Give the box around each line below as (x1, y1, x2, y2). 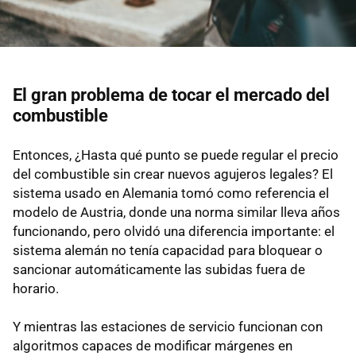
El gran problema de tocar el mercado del (13, 84, 330, 105)
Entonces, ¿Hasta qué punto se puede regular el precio (13, 146, 339, 163)
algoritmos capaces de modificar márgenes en (13, 337, 292, 354)
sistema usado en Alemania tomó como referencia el (13, 184, 329, 201)
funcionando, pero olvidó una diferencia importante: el (13, 222, 335, 239)
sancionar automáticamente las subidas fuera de (13, 261, 305, 277)
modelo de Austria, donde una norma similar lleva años (13, 203, 340, 220)
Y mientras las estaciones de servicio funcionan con (13, 318, 323, 335)
